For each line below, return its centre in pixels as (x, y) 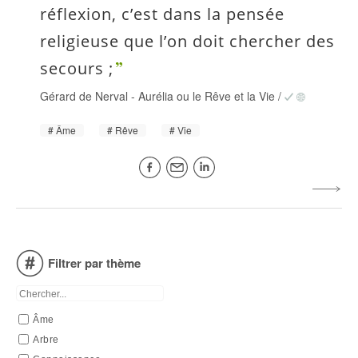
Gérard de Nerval (84, 95)
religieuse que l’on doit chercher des (187, 41)
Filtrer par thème (94, 263)
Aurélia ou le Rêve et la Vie (207, 95)
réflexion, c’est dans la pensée (162, 14)
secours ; (77, 68)
